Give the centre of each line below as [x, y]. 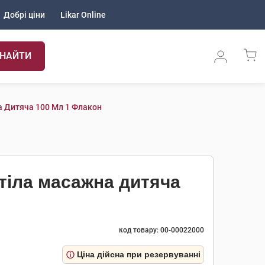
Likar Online [83, 15]
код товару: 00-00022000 [161, 230]
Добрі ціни [24, 15]
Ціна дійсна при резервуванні [139, 254]
